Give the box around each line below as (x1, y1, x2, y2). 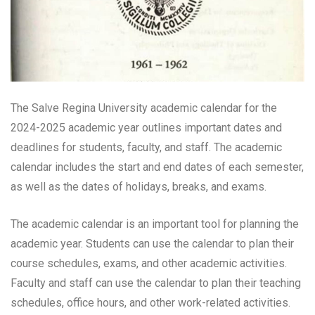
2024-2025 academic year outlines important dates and (11, 120, 282, 134)
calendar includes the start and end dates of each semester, (11, 160, 304, 174)
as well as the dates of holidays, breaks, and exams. (11, 179, 266, 193)
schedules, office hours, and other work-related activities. (11, 295, 290, 309)
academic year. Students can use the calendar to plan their (11, 236, 294, 250)
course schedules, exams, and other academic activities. (11, 256, 287, 270)
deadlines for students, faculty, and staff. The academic (11, 140, 282, 154)
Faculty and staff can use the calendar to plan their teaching (11, 276, 301, 290)
